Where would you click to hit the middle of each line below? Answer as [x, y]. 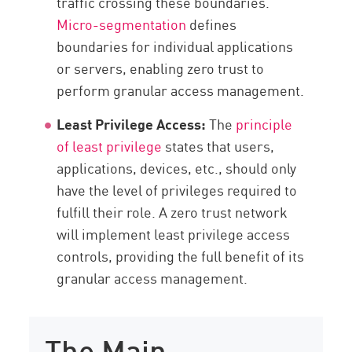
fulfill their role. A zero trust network [172, 212]
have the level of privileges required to [177, 190]
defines [212, 24]
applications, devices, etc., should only [177, 168]
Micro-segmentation [122, 24]
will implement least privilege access [174, 234]
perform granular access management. [181, 90]
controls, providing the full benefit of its [181, 256]
